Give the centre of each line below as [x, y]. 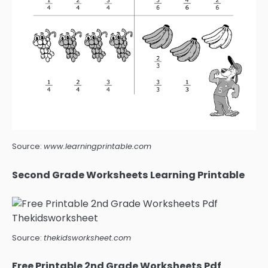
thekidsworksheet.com [87, 237]
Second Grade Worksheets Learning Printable [128, 175]
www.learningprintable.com [98, 147]
